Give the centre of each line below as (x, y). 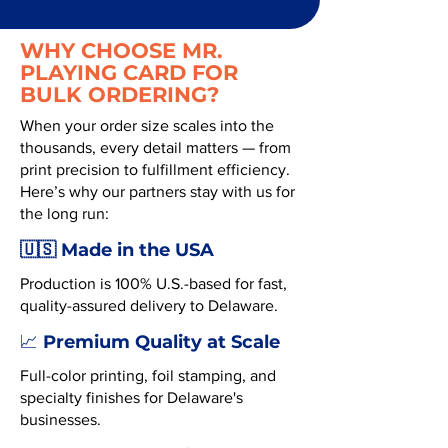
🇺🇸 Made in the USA (117, 250)
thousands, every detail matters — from (155, 147)
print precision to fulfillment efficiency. (155, 169)
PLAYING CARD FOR (129, 72)
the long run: (64, 213)
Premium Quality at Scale (159, 342)
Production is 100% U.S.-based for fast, (153, 283)
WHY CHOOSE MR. (121, 50)
